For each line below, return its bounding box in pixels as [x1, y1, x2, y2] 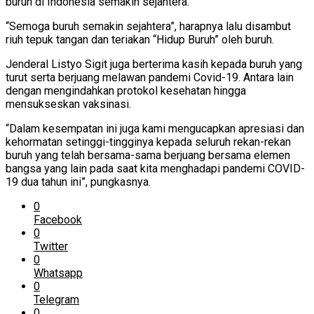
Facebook [34, 213, 82, 226]
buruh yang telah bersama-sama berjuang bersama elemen [6, 149, 290, 162]
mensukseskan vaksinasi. [6, 97, 131, 111]
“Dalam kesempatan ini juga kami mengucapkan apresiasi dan [6, 122, 304, 135]
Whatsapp [34, 266, 83, 280]
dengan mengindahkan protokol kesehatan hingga [6, 84, 246, 97]
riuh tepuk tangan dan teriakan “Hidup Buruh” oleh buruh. [6, 33, 274, 46]
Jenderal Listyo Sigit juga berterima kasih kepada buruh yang [6, 57, 302, 71]
